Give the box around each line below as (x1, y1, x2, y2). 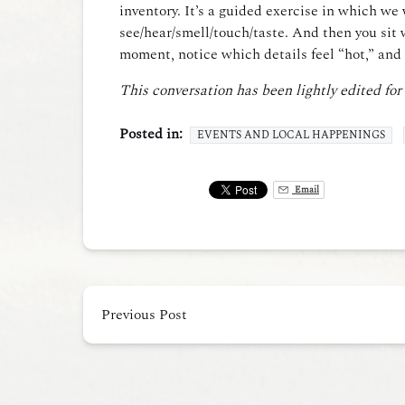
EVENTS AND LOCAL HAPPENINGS (197, 127, 385, 144)
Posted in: (119, 123, 183, 145)
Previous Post (101, 304, 187, 325)
